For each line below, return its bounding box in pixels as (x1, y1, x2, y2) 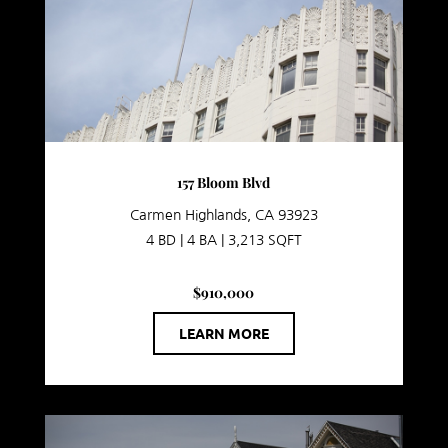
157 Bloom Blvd (177, 173, 271, 193)
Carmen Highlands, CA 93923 (129, 208, 318, 223)
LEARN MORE (178, 324, 269, 343)
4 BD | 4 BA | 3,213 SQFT (145, 233, 302, 248)
